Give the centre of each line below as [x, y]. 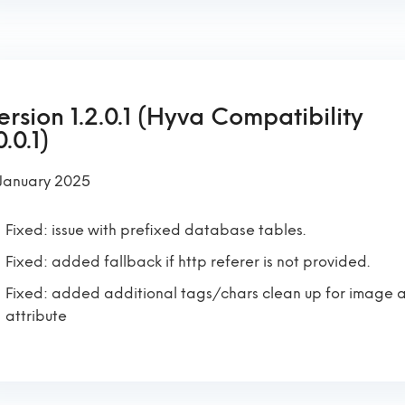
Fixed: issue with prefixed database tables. [155, 230]
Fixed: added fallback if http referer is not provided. [188, 262]
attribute [36, 316]
